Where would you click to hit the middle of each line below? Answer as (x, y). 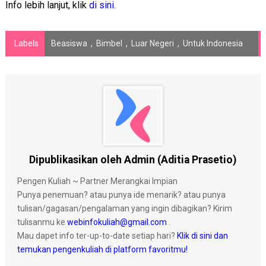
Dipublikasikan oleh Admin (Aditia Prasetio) (133, 159)
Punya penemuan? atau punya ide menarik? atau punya (121, 194)
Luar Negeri (152, 43)
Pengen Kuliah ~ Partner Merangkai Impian (97, 181)
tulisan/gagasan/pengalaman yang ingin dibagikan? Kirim (124, 208)
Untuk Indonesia (213, 43)
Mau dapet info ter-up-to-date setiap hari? (97, 235)
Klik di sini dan (202, 235)
